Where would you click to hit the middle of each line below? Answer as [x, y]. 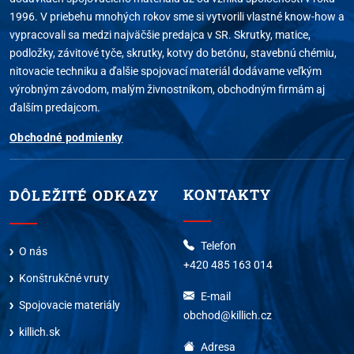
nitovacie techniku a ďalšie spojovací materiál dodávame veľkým [166, 71]
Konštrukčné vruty [64, 278]
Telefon [218, 245]
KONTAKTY [228, 194]
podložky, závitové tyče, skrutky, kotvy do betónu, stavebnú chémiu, [173, 53]
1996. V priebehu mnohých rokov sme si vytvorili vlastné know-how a [177, 16]
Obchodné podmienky [66, 137]
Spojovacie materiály [70, 305]
